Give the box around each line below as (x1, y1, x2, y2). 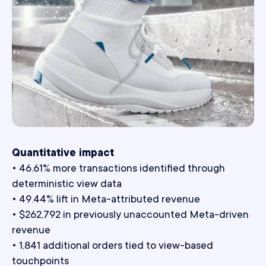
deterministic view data (12, 179, 122, 191)
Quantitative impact (12, 148, 114, 160)
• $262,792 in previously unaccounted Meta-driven (12, 210, 249, 222)
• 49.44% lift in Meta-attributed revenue (12, 194, 200, 207)
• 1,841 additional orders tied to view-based (12, 240, 213, 253)
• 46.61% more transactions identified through (12, 163, 225, 176)
